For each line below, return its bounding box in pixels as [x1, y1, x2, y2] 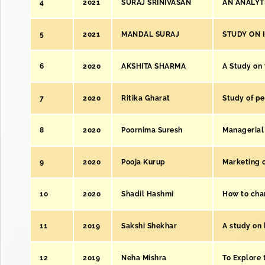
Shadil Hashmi [121, 190, 174, 198]
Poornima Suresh [121, 126, 183, 134]
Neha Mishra [121, 254, 167, 262]
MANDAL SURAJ [121, 30, 179, 38]
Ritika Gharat [121, 94, 170, 102]
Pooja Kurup [121, 158, 166, 166]
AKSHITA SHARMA [121, 62, 186, 70]
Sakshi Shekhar [121, 222, 177, 230]
